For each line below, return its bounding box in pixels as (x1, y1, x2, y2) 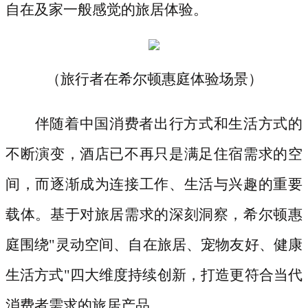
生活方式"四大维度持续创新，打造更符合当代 (5, 267, 302, 284)
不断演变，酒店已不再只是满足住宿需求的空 (5, 146, 302, 163)
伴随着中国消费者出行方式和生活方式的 (34, 115, 302, 133)
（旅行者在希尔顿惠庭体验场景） (45, 71, 263, 88)
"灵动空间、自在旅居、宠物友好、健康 (49, 236, 303, 254)
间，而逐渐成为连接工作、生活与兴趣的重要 (5, 176, 302, 193)
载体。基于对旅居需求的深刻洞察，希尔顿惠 (5, 206, 302, 223)
